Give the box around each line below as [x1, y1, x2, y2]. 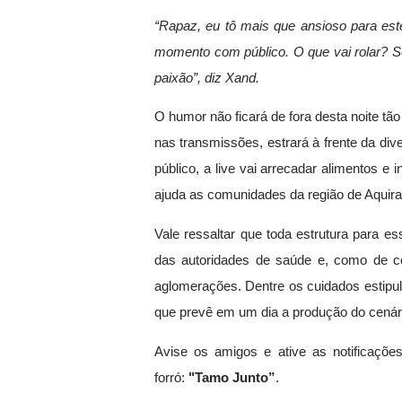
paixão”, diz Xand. [154, 70, 259, 85]
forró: [154, 370, 188, 385]
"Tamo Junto [188, 370, 268, 385]
